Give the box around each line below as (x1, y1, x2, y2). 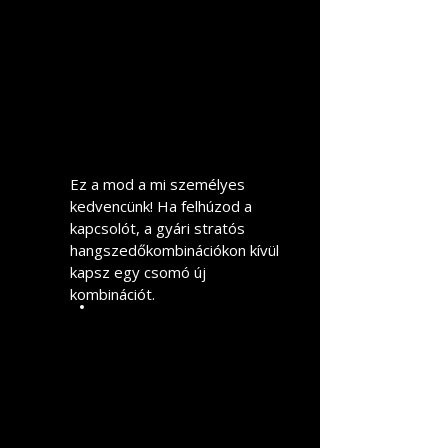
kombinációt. (70, 284, 159, 305)
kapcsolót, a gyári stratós (70, 218, 245, 239)
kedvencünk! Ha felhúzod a (70, 196, 252, 217)
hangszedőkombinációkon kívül (70, 240, 279, 261)
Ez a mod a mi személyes (70, 174, 245, 195)
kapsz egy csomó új (70, 262, 206, 283)
